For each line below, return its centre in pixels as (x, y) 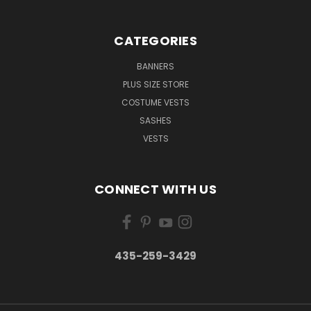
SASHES (155, 120)
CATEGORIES (155, 40)
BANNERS (155, 66)
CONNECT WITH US (155, 189)
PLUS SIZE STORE (155, 84)
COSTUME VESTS (155, 102)
